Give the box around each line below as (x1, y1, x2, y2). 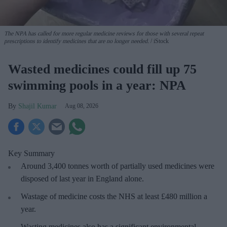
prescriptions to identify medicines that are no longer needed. (4, 37, 149, 45)
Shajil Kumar (18, 102, 57, 110)
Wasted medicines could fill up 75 (8, 61, 197, 77)
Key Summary (8, 148, 55, 158)
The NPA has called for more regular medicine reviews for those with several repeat (4, 29, 204, 37)
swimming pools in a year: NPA (8, 78, 186, 93)
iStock (152, 37, 169, 45)
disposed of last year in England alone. (21, 174, 144, 183)
